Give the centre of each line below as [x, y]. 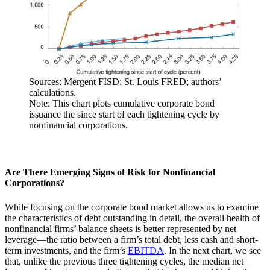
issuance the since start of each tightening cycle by [124, 115]
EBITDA [146, 250]
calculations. [52, 93]
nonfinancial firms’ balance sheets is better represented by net [121, 228]
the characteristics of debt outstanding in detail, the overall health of [132, 218]
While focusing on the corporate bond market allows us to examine [132, 207]
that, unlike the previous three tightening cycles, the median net [124, 261]
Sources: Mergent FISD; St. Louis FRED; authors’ [125, 82]
